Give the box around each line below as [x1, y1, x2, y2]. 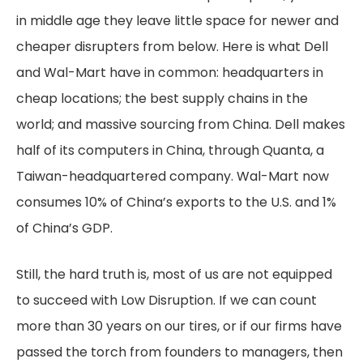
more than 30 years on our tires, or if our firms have [16, 317, 342, 335]
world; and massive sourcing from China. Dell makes [16, 115, 345, 134]
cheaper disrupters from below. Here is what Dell [16, 37, 328, 56]
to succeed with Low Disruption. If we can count [16, 291, 317, 310]
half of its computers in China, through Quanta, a [16, 141, 324, 160]
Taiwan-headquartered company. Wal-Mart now [16, 167, 329, 186]
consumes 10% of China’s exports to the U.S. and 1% [16, 193, 336, 211]
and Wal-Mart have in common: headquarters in [16, 63, 323, 82]
